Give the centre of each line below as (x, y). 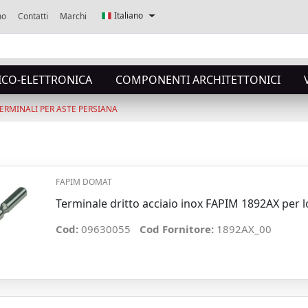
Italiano (129, 15)
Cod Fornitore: (178, 229)
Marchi (73, 16)
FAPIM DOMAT (84, 182)
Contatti (33, 16)
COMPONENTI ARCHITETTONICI (198, 80)
